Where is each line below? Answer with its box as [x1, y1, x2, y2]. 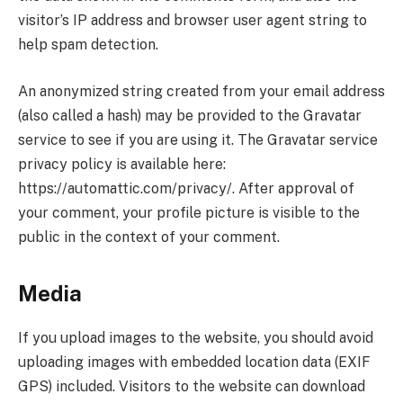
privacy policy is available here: [18, 155, 226, 173]
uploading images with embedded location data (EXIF [18, 354, 371, 372]
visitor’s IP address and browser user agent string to [18, 12, 367, 30]
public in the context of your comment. [18, 228, 280, 246]
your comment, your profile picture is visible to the [18, 203, 360, 221]
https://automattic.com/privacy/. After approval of [18, 179, 354, 197]
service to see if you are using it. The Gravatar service [18, 130, 378, 148]
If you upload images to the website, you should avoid [18, 329, 373, 347]
